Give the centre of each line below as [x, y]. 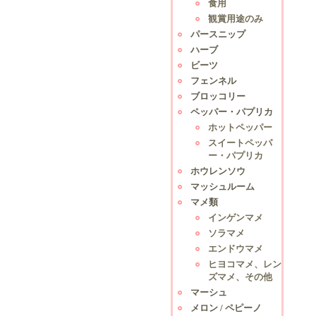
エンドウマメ [236, 249]
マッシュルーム [223, 187]
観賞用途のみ [236, 19]
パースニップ [218, 34]
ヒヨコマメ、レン [245, 264]
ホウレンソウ [218, 171]
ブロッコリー [218, 96]
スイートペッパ [240, 143]
